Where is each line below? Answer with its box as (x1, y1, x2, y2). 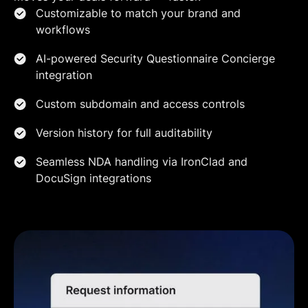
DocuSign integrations (36, 171, 151, 186)
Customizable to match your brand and (36, 6, 241, 21)
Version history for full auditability (36, 126, 212, 140)
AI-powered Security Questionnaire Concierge (36, 52, 275, 66)
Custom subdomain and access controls (36, 97, 245, 111)
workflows (36, 23, 90, 37)
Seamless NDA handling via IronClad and (36, 155, 247, 169)
